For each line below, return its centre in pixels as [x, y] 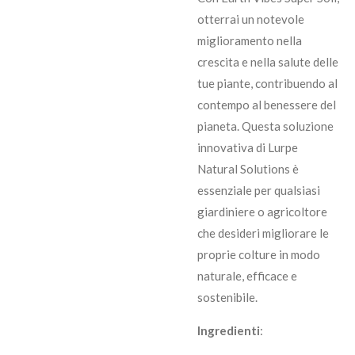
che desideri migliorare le [263, 233]
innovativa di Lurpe [248, 148]
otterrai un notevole [251, 19]
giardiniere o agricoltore [262, 212]
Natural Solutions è [248, 169]
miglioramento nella [250, 41]
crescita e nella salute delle [268, 62]
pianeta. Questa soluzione [265, 126]
